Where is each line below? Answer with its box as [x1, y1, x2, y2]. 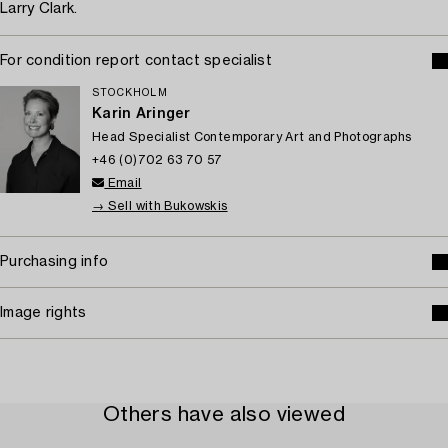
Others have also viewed [102, 405, 346, 426]
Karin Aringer [92, 107, 191, 122]
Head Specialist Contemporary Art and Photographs [92, 131, 412, 144]
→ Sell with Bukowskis [92, 200, 228, 213]
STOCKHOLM [92, 88, 168, 99]
